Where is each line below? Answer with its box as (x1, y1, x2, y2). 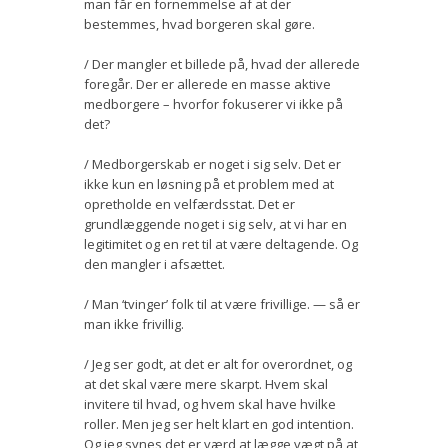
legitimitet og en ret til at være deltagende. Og (84, 234, 358, 253)
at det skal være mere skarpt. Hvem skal (84, 374, 328, 393)
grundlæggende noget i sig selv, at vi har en (84, 214, 347, 233)
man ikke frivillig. (84, 314, 184, 333)
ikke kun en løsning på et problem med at (84, 174, 334, 193)
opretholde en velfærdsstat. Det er (84, 194, 295, 213)
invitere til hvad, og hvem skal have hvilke (84, 394, 336, 413)
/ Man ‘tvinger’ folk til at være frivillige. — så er (84, 294, 360, 313)
